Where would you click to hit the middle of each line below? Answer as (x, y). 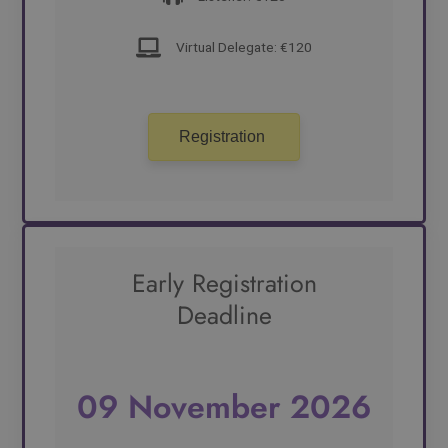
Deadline (224, 315)
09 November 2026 (224, 407)
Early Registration (224, 283)
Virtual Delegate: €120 (244, 47)
